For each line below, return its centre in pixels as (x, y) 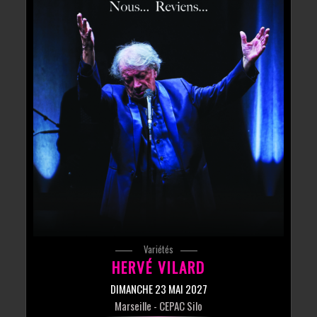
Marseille (133, 305)
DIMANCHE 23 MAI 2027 (158, 288)
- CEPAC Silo (177, 305)
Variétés (158, 249)
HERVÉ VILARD (158, 267)
